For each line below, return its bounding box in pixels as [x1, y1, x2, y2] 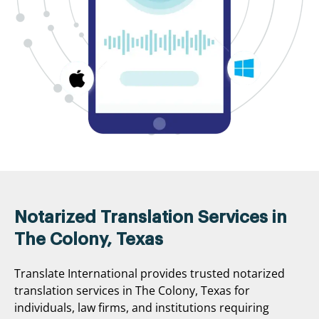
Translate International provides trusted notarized [14, 265, 285, 281]
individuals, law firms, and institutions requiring [14, 299, 269, 315]
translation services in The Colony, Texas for [14, 282, 250, 298]
